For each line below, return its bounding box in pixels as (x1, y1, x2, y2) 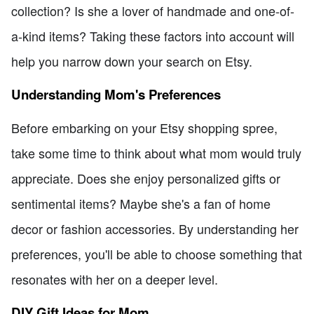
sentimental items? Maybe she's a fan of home (11, 194, 271, 213)
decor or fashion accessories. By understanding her (11, 219, 299, 238)
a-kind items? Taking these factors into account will (11, 27, 294, 46)
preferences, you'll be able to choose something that (11, 245, 302, 264)
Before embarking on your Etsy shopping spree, (11, 118, 278, 137)
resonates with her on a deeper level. (11, 270, 218, 289)
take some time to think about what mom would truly (11, 144, 301, 163)
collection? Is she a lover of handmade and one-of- (11, 1, 294, 20)
